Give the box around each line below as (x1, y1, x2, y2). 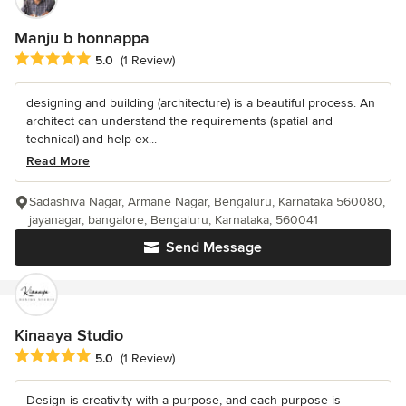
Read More (26, 153, 90, 169)
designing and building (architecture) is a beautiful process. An (26, 95, 375, 111)
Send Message (166, 238, 262, 257)
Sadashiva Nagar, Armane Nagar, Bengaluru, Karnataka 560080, (29, 194, 385, 210)
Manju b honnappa (14, 28, 150, 49)
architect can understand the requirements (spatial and (26, 113, 333, 130)
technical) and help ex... (26, 131, 157, 148)
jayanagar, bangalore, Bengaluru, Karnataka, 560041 (29, 212, 318, 228)
